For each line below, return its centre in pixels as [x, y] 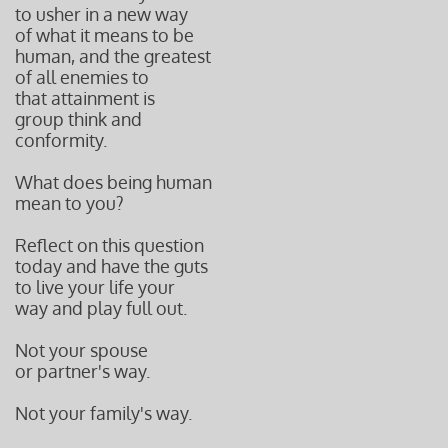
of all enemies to [82, 77]
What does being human [113, 182]
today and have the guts [111, 266]
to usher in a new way [101, 14]
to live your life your [95, 287]
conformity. [61, 140]
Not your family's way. [103, 413]
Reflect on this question [109, 245]
